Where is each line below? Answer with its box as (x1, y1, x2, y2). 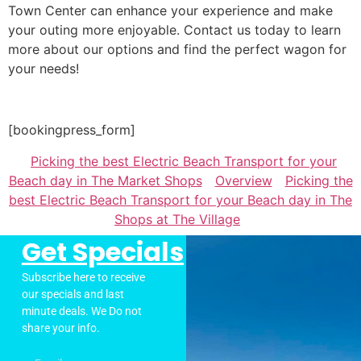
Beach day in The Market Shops (8, 172, 202, 189)
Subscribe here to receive (21, 270, 145, 284)
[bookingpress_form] (8, 122, 135, 139)
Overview (214, 172, 272, 189)
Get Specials (21, 233, 184, 270)
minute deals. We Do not (21, 304, 142, 317)
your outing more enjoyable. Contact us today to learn (8, 21, 341, 38)
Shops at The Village (114, 210, 240, 227)
